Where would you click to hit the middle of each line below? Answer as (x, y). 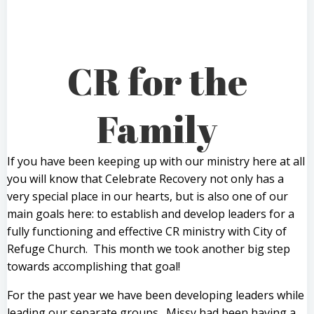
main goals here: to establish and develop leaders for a (151, 213)
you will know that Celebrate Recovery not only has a (145, 178)
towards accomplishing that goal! (94, 266)
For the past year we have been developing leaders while (156, 295)
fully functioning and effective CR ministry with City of (147, 231)
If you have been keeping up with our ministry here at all (156, 161)
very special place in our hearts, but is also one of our (148, 196)
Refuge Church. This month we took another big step (149, 248)
